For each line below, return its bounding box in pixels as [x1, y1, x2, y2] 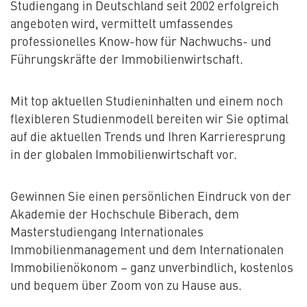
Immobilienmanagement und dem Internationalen [10, 241, 284, 258]
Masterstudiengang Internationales [10, 223, 204, 241]
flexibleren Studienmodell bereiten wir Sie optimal [10, 110, 288, 127]
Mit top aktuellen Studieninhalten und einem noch [10, 92, 283, 110]
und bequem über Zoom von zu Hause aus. [10, 276, 245, 294]
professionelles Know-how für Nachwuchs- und [10, 32, 271, 50]
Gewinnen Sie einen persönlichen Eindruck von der [10, 187, 291, 205]
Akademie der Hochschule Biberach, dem [10, 205, 239, 223]
